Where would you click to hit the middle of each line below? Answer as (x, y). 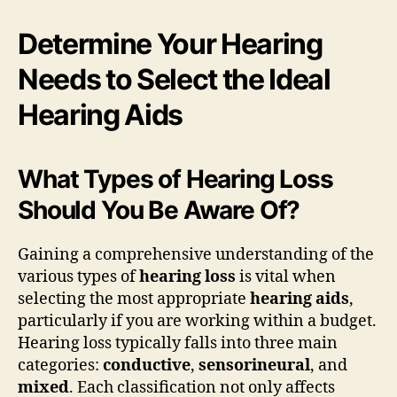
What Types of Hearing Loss (175, 179)
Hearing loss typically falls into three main (178, 343)
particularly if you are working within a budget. (197, 321)
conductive (147, 365)
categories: (60, 365)
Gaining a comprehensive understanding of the (196, 254)
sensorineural (254, 365)
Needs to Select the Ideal (174, 79)
